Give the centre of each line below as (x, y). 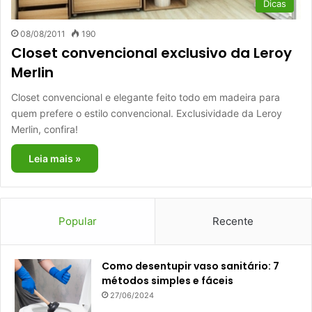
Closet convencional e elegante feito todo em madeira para (146, 97)
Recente (233, 221)
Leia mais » (55, 159)
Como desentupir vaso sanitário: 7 (190, 266)
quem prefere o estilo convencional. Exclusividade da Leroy (147, 114)
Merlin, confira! (45, 130)
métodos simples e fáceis (167, 281)
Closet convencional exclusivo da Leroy (151, 53)
